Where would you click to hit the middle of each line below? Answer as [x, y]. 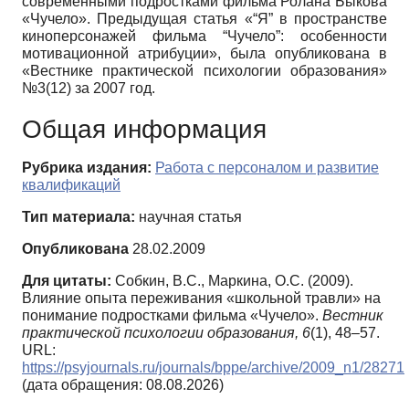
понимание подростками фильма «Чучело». [172, 316]
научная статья [189, 217]
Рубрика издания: [87, 168]
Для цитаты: [67, 281]
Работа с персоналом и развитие [267, 168]
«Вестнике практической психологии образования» [204, 71]
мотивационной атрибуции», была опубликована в [204, 54]
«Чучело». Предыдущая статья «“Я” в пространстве [204, 19]
